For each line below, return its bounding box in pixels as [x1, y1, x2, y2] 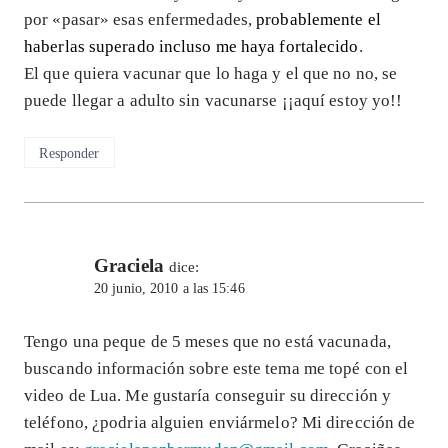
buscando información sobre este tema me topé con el [24, 358, 409, 378]
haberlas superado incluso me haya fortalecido [24, 36, 359, 56]
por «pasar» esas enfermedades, [24, 9, 257, 29]
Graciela [94, 254, 164, 276]
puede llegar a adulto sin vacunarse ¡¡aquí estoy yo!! [24, 90, 403, 110]
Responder [39, 144, 100, 161]
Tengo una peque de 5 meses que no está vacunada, [24, 331, 391, 351]
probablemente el [256, 9, 381, 29]
